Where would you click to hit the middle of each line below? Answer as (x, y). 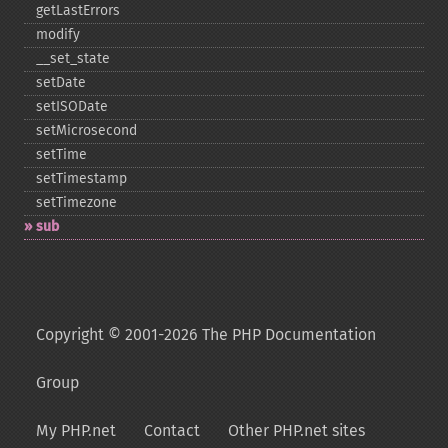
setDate (61, 82)
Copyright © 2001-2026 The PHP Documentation (206, 334)
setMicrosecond (86, 130)
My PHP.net (76, 430)
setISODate (72, 106)
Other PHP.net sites (296, 430)
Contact (172, 430)
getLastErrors (78, 10)
